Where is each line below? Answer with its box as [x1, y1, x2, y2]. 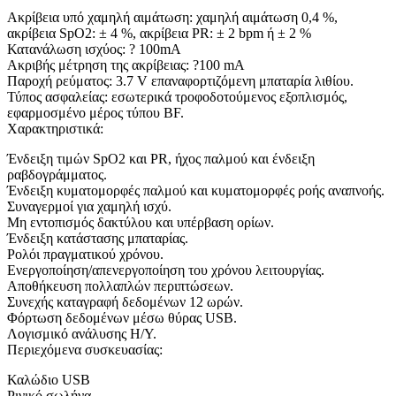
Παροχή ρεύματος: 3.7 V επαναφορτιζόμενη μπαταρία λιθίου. [7, 73, 354, 89]
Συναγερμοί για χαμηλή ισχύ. [7, 199, 171, 215]
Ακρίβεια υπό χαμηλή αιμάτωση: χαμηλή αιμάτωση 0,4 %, [7, 10, 338, 26]
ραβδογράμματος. [7, 167, 107, 183]
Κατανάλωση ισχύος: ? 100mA [7, 42, 181, 57]
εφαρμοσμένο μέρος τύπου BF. [7, 105, 184, 121]
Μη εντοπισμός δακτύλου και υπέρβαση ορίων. [7, 215, 274, 231]
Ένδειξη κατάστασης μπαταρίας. [7, 231, 188, 247]
